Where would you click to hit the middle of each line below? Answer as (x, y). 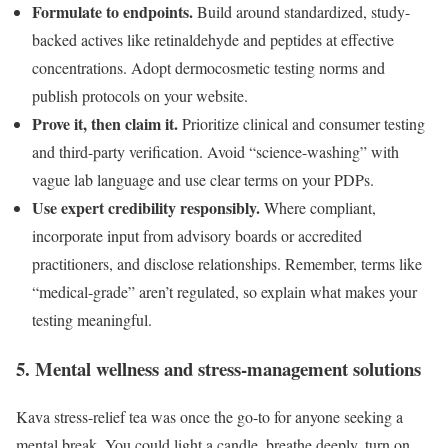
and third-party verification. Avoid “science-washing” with (215, 151)
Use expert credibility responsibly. (148, 207)
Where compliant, (320, 207)
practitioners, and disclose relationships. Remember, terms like (227, 263)
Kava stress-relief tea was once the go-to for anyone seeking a (209, 417)
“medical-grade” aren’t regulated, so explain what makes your (224, 291)
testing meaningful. (92, 319)
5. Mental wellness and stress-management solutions (218, 368)
